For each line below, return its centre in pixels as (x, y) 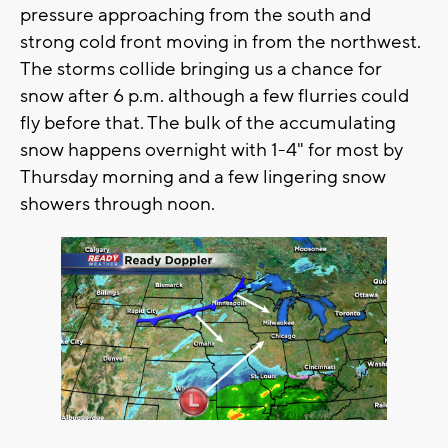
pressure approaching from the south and (195, 14)
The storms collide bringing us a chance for (201, 68)
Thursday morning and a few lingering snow (203, 176)
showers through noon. (117, 203)
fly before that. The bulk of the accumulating (208, 122)
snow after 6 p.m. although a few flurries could (214, 95)
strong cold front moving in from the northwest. (220, 41)
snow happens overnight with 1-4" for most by (211, 149)
